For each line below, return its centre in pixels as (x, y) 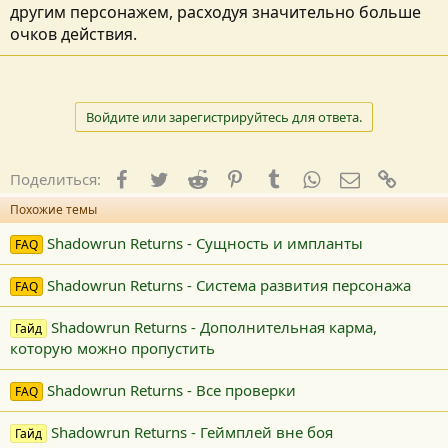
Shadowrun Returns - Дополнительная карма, (214, 327)
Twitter (192, 177)
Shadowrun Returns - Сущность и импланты (205, 243)
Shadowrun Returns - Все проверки (172, 390)
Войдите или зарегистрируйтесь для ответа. (224, 117)
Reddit (228, 177)
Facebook (163, 177)
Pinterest (275, 177)
